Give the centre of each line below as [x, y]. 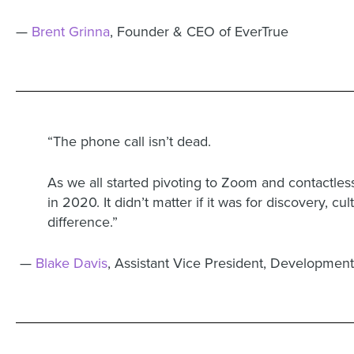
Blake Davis [72, 263]
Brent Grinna [71, 32]
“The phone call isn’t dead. [129, 141]
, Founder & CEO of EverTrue [199, 32]
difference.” [83, 222]
